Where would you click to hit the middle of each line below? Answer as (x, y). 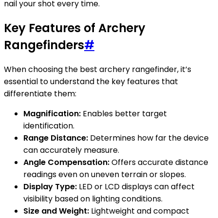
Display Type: (50, 186)
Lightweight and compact (139, 211)
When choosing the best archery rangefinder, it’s (98, 69)
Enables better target (124, 113)
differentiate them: (40, 93)
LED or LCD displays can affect (136, 186)
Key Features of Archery (75, 28)
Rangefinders (44, 45)
